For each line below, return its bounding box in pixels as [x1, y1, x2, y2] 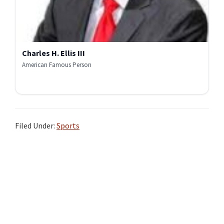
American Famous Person [22, 60, 91, 69]
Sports [56, 120, 79, 131]
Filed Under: [15, 120, 56, 131]
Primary [14, 151, 59, 168]
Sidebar [14, 167, 57, 184]
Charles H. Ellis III [22, 48, 85, 58]
